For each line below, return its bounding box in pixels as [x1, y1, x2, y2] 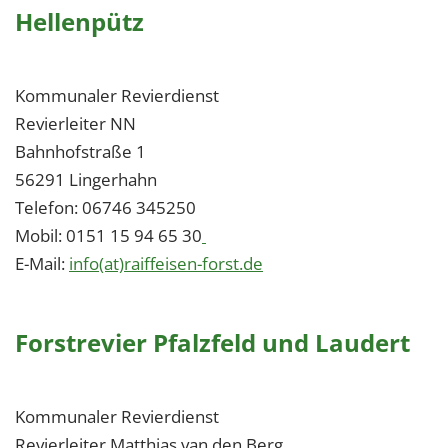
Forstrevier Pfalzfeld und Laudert [15, 326, 410, 359]
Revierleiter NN [15, 112, 136, 135]
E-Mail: [15, 252, 69, 275]
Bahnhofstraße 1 [15, 140, 146, 163]
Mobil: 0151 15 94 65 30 [15, 224, 202, 247]
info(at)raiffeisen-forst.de [69, 252, 263, 275]
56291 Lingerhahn [15, 168, 157, 191]
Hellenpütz [15, 5, 144, 38]
